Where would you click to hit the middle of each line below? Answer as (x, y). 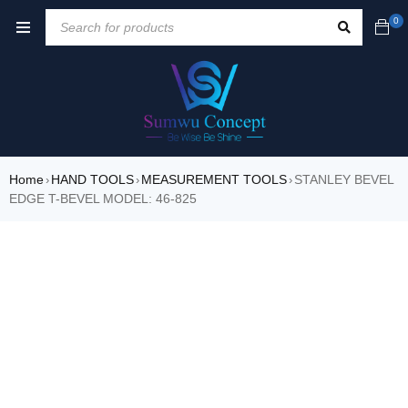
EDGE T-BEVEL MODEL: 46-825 (103, 199)
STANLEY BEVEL (344, 180)
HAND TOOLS (92, 180)
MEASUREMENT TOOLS (214, 180)
